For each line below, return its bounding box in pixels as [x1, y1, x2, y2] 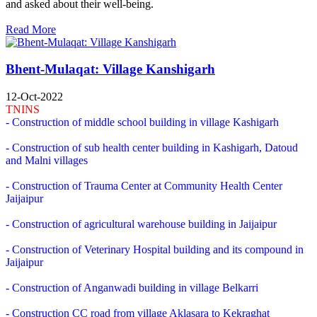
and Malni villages [6, 154, 88, 167]
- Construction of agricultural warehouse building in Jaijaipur [6, 218, 277, 231]
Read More [6, 23, 56, 35]
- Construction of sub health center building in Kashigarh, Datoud [6, 142, 298, 154]
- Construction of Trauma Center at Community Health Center [6, 180, 282, 192]
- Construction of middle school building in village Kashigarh [6, 116, 279, 129]
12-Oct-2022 [6, 91, 63, 103]
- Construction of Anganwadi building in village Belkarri [6, 282, 258, 294]
